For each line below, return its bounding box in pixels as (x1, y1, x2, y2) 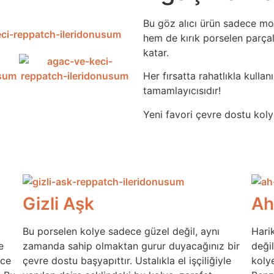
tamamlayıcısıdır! (143, 84, 221, 97)
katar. (143, 46, 169, 59)
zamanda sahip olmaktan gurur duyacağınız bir (23, 240, 240, 253)
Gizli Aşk (23, 193, 95, 215)
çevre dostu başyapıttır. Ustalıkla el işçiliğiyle (23, 254, 232, 267)
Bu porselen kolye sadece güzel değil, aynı (23, 225, 220, 238)
